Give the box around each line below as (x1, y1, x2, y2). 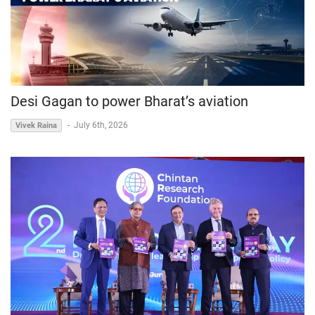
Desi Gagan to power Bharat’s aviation (11, 93, 248, 110)
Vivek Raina (15, 121, 57, 131)
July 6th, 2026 (74, 120, 128, 131)
